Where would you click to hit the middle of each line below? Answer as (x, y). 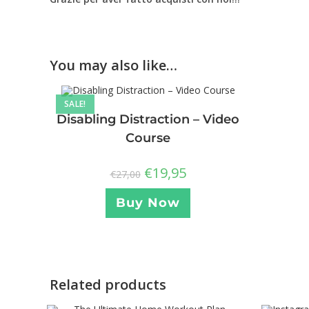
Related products (108, 284)
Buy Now (148, 203)
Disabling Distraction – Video (148, 120)
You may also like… (113, 65)
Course (148, 138)
